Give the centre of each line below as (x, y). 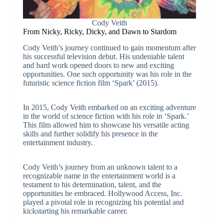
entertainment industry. (58, 142)
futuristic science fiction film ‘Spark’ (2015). (91, 83)
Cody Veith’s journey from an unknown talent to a (100, 167)
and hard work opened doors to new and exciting (98, 65)
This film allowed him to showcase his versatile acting (106, 125)
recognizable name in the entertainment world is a (99, 175)
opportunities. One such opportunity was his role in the (107, 74)
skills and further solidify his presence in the (90, 133)
